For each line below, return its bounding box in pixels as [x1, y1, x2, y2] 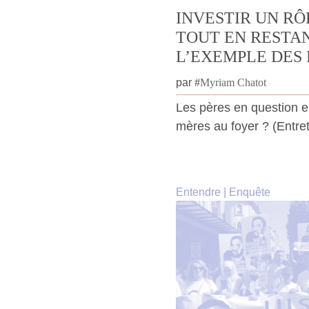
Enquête [229, 186, 270, 199]
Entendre [176, 186, 221, 199]
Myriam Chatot [200, 77, 266, 89]
